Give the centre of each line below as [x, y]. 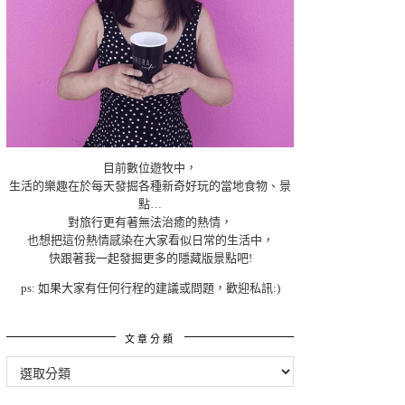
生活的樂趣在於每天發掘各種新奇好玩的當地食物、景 [150, 185]
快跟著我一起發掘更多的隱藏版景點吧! [150, 258]
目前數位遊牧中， [150, 167]
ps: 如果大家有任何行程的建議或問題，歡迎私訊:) [150, 287]
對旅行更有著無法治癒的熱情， [150, 221]
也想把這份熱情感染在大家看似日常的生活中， [150, 240]
